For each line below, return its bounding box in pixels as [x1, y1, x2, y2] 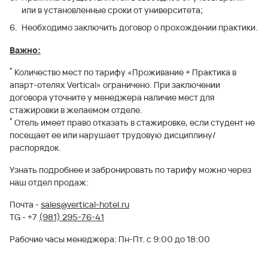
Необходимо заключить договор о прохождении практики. [22, 21, 258, 33]
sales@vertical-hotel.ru [41, 199, 129, 210]
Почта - [10, 199, 41, 210]
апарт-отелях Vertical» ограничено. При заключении [10, 79, 220, 90]
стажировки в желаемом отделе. [10, 104, 142, 115]
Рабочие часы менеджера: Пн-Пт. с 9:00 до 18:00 [10, 233, 210, 245]
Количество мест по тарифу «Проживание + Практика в [13, 66, 236, 78]
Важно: [10, 44, 41, 56]
